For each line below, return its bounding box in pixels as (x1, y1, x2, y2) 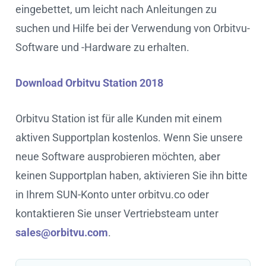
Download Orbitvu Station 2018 (15, 76, 163, 89)
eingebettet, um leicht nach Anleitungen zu (15, 2, 217, 15)
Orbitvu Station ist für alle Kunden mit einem (15, 112, 222, 125)
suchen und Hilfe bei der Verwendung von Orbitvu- (15, 21, 250, 34)
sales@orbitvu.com (15, 226, 108, 239)
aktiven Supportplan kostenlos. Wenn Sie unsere (15, 131, 243, 144)
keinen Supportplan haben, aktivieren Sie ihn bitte (15, 169, 248, 182)
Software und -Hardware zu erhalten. (15, 40, 189, 53)
